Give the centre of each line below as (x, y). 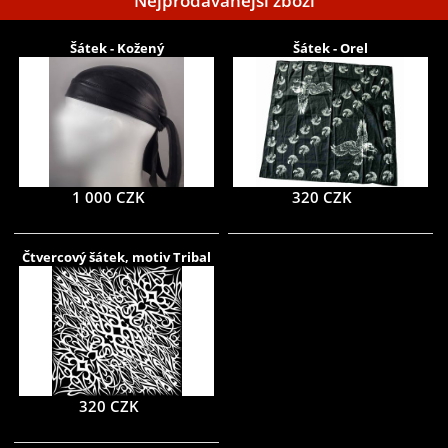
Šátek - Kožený (116, 48)
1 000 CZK (109, 198)
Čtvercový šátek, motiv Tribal (117, 256)
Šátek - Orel (330, 48)
